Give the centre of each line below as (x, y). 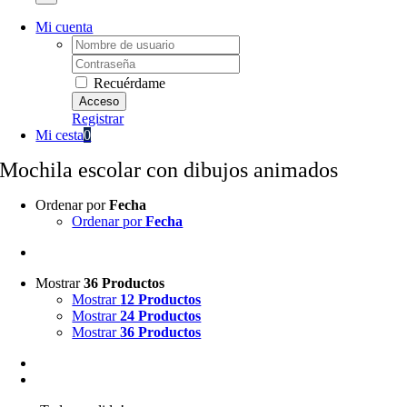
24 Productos (161, 316)
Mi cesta (60, 135)
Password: (101, 61)
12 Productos (161, 299)
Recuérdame (128, 83)
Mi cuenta (65, 27)
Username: (102, 42)
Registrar (98, 119)
